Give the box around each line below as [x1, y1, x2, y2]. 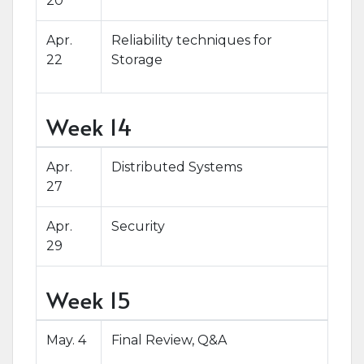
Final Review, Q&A [111, 332, 227, 348]
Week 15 [46, 284, 131, 315]
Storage [111, 52, 162, 67]
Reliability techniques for [111, 32, 272, 48]
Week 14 [46, 110, 132, 142]
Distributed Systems [111, 159, 242, 175]
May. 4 [46, 332, 86, 348]
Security [111, 219, 165, 234]
